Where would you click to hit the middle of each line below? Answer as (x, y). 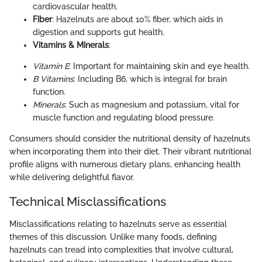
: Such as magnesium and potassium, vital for (152, 105)
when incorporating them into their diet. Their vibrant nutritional (130, 152)
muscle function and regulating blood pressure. (124, 118)
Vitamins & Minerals (71, 45)
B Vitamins (53, 79)
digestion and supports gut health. (99, 32)
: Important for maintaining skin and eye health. (159, 66)
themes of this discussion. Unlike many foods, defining (113, 237)
